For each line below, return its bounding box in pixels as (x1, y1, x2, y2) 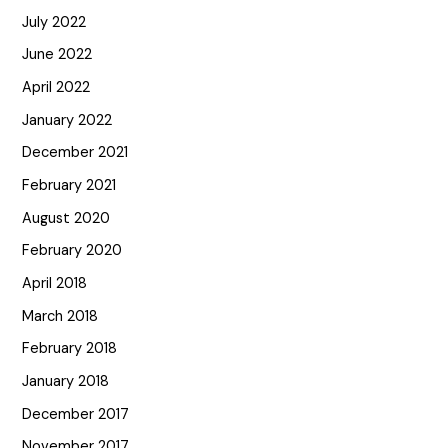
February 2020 (22, 241, 123, 261)
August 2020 (22, 208, 111, 228)
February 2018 (22, 339, 118, 359)
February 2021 (22, 176, 117, 196)
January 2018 (22, 371, 110, 391)
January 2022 (22, 110, 113, 130)
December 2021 (22, 143, 129, 163)
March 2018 (22, 306, 99, 326)
